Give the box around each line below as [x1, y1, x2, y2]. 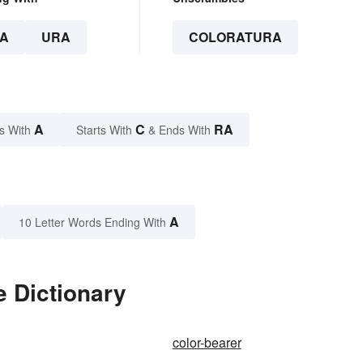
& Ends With [145, 122, 214, 139]
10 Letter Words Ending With [19, 214, 166, 231]
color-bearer [172, 333, 241, 352]
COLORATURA [188, 28, 282, 47]
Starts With [76, 122, 135, 139]
